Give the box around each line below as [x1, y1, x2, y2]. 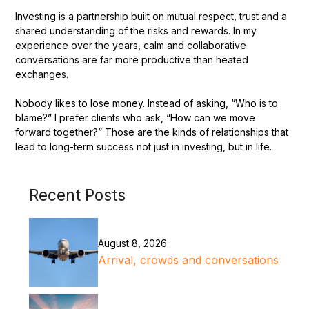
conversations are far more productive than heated [15, 54, 249, 66]
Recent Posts [29, 186, 126, 205]
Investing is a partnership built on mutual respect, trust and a [15, 10, 288, 23]
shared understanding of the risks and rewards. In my [15, 25, 257, 37]
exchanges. [15, 68, 69, 81]
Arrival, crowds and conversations [98, 253, 279, 268]
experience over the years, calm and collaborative [15, 39, 247, 52]
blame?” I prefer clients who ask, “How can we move [15, 112, 256, 124]
